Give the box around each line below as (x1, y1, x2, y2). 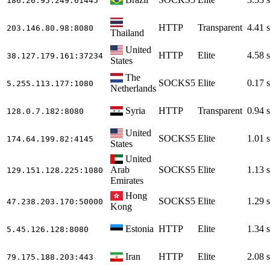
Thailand (110, 27, 144, 38)
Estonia (125, 223, 154, 234)
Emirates (110, 175, 143, 186)
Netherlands (110, 83, 156, 93)
